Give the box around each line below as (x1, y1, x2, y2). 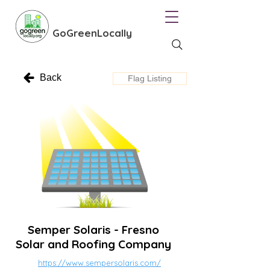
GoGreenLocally (52, 27, 132, 39)
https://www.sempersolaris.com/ (38, 258, 161, 268)
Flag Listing (128, 74, 172, 83)
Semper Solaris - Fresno (28, 222, 159, 237)
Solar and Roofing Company (16, 237, 171, 251)
